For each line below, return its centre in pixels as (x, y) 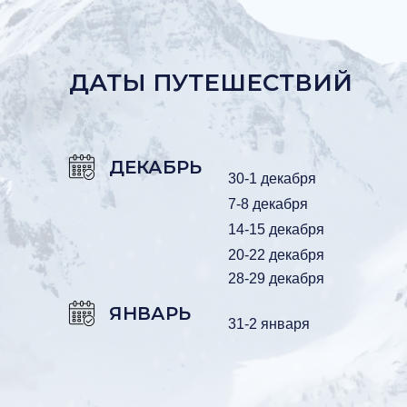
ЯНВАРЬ (150, 313)
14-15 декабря (276, 229)
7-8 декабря (268, 203)
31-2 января (269, 323)
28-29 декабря (276, 278)
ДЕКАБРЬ (155, 167)
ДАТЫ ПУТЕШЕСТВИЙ (211, 82)
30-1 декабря (272, 178)
